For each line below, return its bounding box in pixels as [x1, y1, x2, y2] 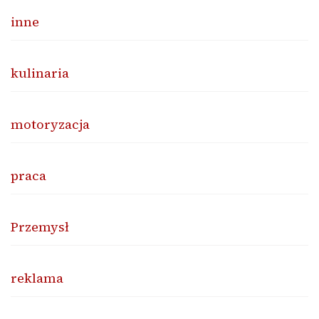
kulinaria [11, 63, 69, 82]
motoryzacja [11, 115, 90, 133]
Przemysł [11, 217, 69, 236]
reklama [11, 268, 63, 287]
